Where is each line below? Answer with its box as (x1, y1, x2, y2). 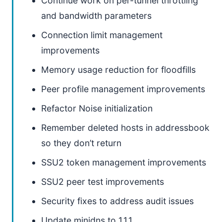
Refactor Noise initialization (41, 103, 153, 113)
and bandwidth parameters (41, 10, 152, 21)
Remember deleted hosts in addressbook (41, 122, 210, 133)
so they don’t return (41, 138, 121, 148)
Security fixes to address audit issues (41, 196, 194, 206)
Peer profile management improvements (41, 84, 205, 94)
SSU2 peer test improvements (41, 176, 164, 187)
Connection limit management (41, 30, 163, 40)
